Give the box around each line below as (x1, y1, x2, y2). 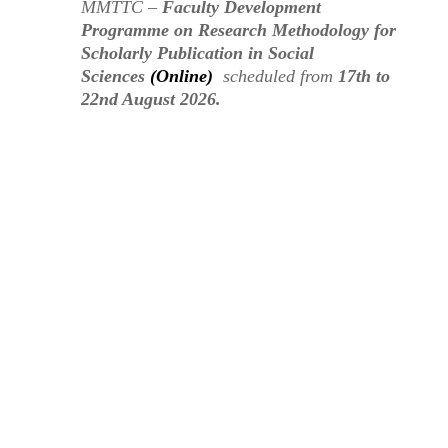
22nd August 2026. (80, 88, 221, 109)
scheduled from (217, 65, 333, 86)
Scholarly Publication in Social (80, 42, 314, 63)
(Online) (144, 65, 213, 86)
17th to (337, 65, 390, 86)
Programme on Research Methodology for (80, 19, 396, 40)
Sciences (80, 65, 145, 86)
